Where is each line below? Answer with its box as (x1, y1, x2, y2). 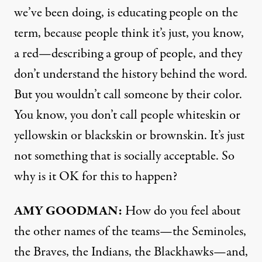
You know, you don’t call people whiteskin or (14, 106, 240, 125)
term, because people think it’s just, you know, (14, 24, 244, 43)
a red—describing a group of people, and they (14, 44, 242, 63)
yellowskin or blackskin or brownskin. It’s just (14, 126, 244, 145)
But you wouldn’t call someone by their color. (14, 85, 242, 104)
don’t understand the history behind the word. (14, 65, 247, 84)
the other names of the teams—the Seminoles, (14, 222, 246, 241)
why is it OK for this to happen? (14, 167, 177, 186)
